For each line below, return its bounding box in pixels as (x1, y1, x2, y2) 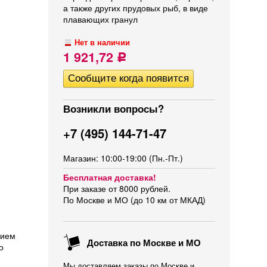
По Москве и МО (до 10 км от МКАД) (63, 194, 206, 206)
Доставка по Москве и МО (85, 236, 201, 249)
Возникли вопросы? (63, 101, 164, 116)
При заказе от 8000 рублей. (63, 182, 170, 194)
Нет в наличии (74, 37, 131, 48)
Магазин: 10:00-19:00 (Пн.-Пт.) (63, 152, 183, 164)
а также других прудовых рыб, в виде (63, 2, 208, 14)
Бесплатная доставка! (63, 171, 156, 183)
